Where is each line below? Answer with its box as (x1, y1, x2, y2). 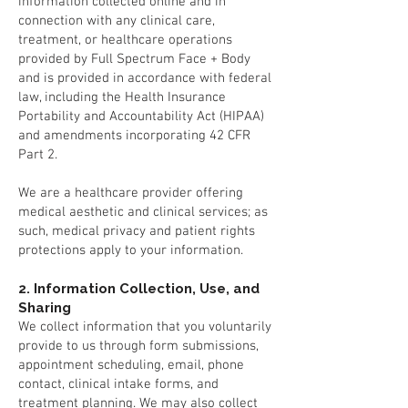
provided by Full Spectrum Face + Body (18, 51, 250, 67)
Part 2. (18, 147, 57, 163)
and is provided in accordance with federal (18, 70, 271, 87)
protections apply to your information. (18, 242, 243, 259)
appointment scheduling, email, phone (18, 357, 244, 373)
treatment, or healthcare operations (18, 32, 232, 48)
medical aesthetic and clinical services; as (18, 204, 268, 220)
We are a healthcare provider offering (18, 185, 243, 201)
